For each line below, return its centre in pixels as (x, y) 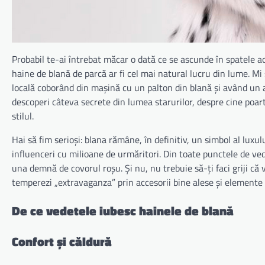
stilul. (23, 116)
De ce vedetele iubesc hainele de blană (123, 210)
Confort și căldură (62, 241)
